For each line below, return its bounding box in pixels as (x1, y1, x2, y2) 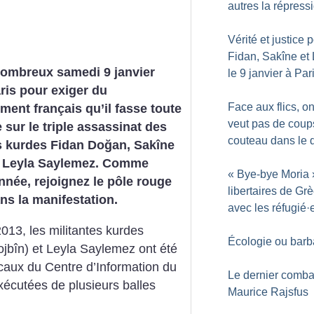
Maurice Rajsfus (228, 286, 308, 298)
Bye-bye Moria (237, 168, 309, 180)
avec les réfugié (228, 202, 306, 214)
